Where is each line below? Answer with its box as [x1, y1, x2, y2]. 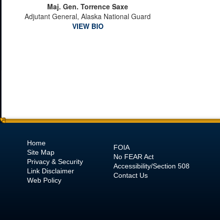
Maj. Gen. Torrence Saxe [47, 1, 128, 11]
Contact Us [113, 171, 148, 179]
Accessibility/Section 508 [113, 162, 190, 170]
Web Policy [27, 176, 63, 184]
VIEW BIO [72, 21, 104, 31]
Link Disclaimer [27, 167, 74, 175]
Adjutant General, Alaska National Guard [25, 11, 151, 21]
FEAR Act [124, 153, 154, 161]
